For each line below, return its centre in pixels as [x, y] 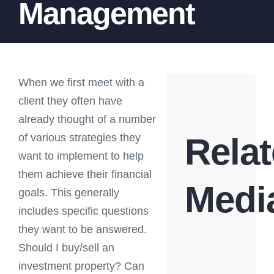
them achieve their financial [85, 174]
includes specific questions [83, 211]
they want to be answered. [83, 229]
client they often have [70, 101]
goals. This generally [69, 193]
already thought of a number [87, 119]
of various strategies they [80, 138]
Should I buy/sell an [66, 248]
